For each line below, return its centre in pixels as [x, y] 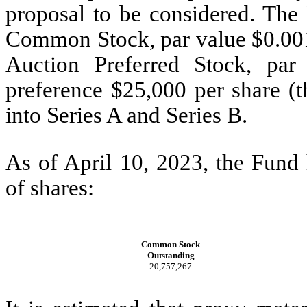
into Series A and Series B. [126, 115]
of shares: [50, 187]
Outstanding [171, 256]
